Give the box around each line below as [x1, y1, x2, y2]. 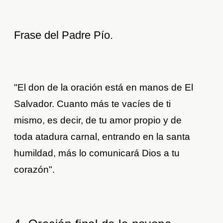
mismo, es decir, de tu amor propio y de [14, 114, 182, 125]
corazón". [14, 164, 55, 175]
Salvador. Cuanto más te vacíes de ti [14, 98, 171, 109]
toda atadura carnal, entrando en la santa [14, 131, 191, 142]
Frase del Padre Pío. [14, 28, 113, 41]
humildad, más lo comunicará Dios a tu [14, 147, 180, 158]
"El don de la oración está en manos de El [14, 82, 194, 93]
